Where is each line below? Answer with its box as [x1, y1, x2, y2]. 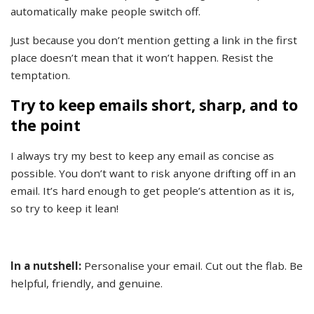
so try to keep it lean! [11, 201, 118, 216]
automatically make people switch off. [11, 4, 200, 19]
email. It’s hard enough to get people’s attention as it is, [11, 184, 294, 198]
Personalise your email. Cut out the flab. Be [84, 259, 303, 273]
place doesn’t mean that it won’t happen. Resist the [11, 50, 273, 65]
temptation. [11, 68, 70, 83]
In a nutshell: [11, 259, 84, 273]
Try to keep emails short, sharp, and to [11, 95, 298, 116]
